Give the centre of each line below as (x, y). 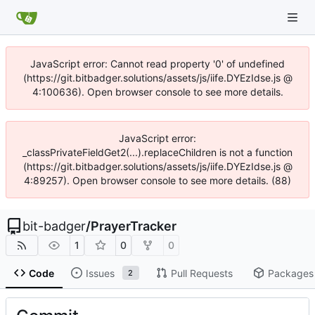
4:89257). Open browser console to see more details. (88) (157, 180)
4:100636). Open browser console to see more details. (157, 92)
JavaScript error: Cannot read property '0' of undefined (157, 64)
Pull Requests (201, 273)
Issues (100, 273)
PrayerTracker (134, 226)
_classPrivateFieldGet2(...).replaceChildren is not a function (157, 152)
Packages (290, 273)
